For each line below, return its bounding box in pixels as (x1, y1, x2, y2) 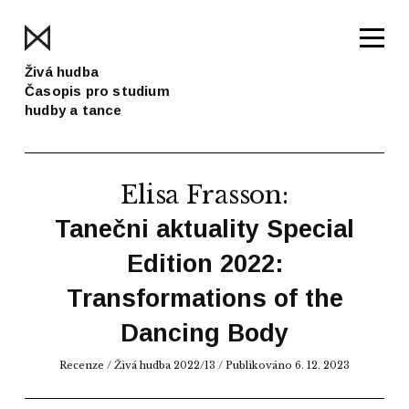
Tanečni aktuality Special (55, 215, 354, 243)
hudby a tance (25, 101, 122, 118)
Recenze (59, 358, 104, 372)
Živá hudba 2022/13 (114, 358, 215, 372)
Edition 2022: (126, 249, 283, 278)
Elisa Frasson (121, 179, 282, 210)
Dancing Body (121, 319, 288, 347)
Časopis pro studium (25, 82, 170, 99)
